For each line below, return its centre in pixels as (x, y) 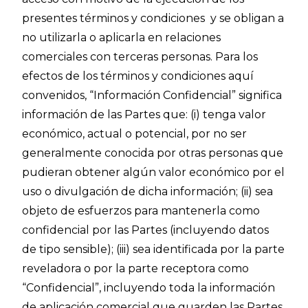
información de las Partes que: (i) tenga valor (144, 114)
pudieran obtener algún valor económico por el (154, 172)
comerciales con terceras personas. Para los (140, 57)
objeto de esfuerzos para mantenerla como (141, 211)
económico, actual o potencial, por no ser (135, 134)
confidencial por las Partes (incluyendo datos (146, 230)
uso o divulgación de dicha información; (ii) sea (148, 191)
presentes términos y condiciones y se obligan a (153, 18)
